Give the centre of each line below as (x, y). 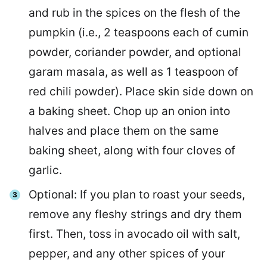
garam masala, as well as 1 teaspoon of (133, 72)
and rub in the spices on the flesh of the (134, 13)
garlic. (45, 170)
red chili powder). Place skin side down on (141, 92)
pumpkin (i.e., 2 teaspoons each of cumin (139, 33)
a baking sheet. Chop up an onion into (129, 111)
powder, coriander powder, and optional (135, 52)
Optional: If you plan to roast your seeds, (137, 195)
